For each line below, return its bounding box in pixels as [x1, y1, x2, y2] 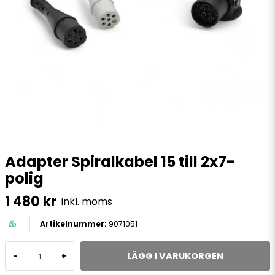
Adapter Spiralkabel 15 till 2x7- [5, 152, 235, 172]
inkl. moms [61, 194, 112, 209]
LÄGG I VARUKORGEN [127, 249, 223, 262]
